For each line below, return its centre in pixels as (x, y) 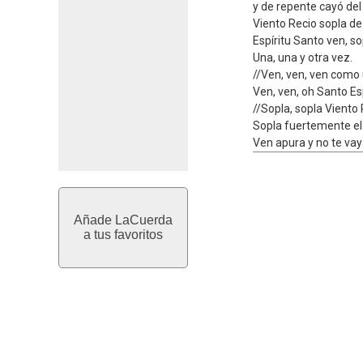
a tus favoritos (123, 235)
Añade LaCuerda (123, 220)
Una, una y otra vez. (303, 58)
